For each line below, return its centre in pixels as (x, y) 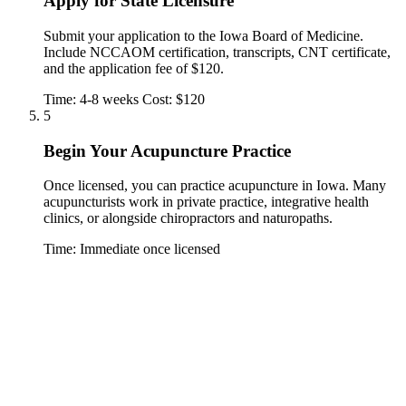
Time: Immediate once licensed (132, 249)
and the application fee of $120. (134, 68)
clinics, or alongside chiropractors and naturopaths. (188, 218)
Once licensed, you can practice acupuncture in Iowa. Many (215, 186)
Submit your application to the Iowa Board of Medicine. (203, 36)
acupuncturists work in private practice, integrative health (206, 202)
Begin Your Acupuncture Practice (167, 150)
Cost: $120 (174, 99)
